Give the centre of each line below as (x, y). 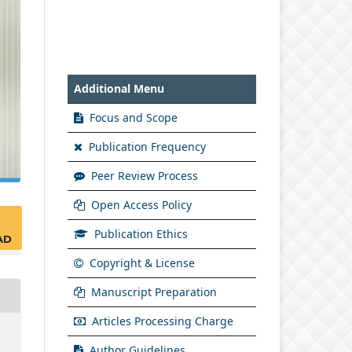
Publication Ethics (139, 233)
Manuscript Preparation (152, 291)
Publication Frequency (146, 146)
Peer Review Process (143, 175)
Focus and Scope (132, 117)
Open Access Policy (140, 204)
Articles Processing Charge (161, 321)
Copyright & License (141, 262)
